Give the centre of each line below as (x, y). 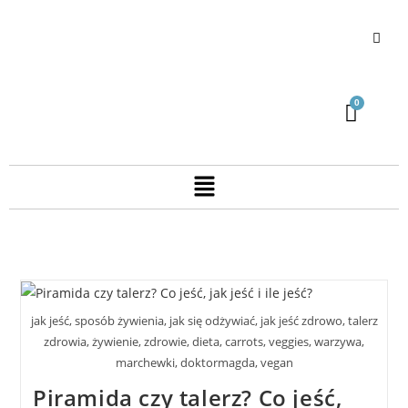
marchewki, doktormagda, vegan (204, 362)
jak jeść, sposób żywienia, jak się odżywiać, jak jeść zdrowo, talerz (204, 320)
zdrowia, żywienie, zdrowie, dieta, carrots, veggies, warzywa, (204, 341)
